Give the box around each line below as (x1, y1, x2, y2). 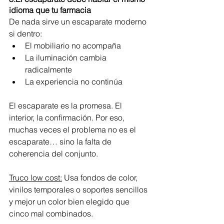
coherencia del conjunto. (9, 148, 98, 158)
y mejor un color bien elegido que (9, 196, 131, 206)
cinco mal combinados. (9, 208, 93, 218)
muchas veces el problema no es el (9, 124, 138, 134)
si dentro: (9, 28, 42, 38)
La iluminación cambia (25, 52, 108, 62)
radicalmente (25, 64, 72, 74)
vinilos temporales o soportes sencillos (9, 184, 149, 194)
